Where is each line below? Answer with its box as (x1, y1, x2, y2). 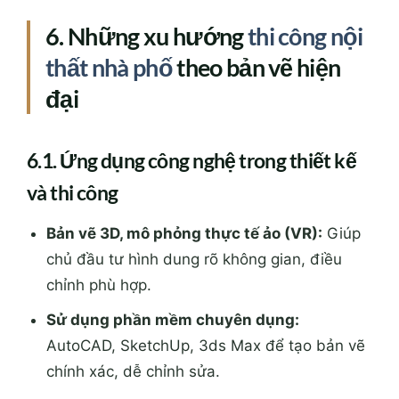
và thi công (27, 64, 118, 90)
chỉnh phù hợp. (46, 160, 152, 179)
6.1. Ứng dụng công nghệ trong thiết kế (27, 32, 357, 58)
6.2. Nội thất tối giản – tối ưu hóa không (27, 304, 362, 330)
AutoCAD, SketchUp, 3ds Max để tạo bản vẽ (46, 221, 366, 240)
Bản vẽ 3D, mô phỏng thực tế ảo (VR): (46, 109, 323, 127)
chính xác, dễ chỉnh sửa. (46, 247, 221, 265)
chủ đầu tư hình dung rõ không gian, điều (46, 134, 343, 153)
